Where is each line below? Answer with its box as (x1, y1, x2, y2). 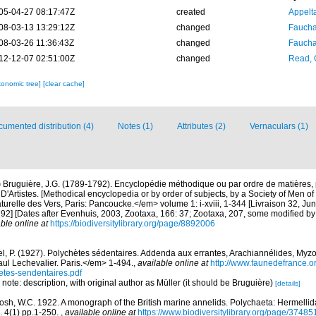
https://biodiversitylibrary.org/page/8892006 (50, 219, 215, 229)
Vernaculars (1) (250, 121, 308, 131)
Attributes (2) (177, 121, 226, 131)
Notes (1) (118, 121, 153, 131)
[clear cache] (42, 80, 85, 87)
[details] (275, 279, 300, 287)
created (176, 7, 205, 17)
